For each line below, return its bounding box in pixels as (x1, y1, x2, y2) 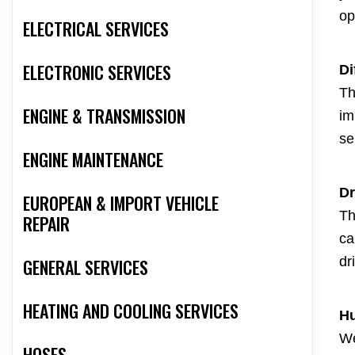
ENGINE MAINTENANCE (23, 147, 163, 173)
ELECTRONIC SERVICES (23, 59, 171, 86)
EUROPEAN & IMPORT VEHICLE (23, 190, 219, 216)
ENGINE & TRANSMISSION (23, 103, 185, 129)
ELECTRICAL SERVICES (23, 16, 169, 42)
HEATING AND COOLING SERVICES (23, 298, 239, 324)
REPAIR (23, 211, 70, 237)
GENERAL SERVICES (23, 254, 148, 281)
